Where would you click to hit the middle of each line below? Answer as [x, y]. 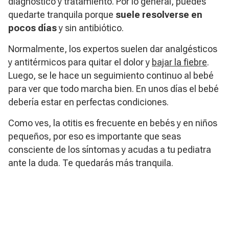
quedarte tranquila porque [62, 15]
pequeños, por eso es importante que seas [95, 136]
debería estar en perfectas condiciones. [88, 102]
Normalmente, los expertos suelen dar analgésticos [113, 49]
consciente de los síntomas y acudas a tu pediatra [110, 150]
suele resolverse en [159, 15]
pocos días [33, 28]
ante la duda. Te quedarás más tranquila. [91, 163]
